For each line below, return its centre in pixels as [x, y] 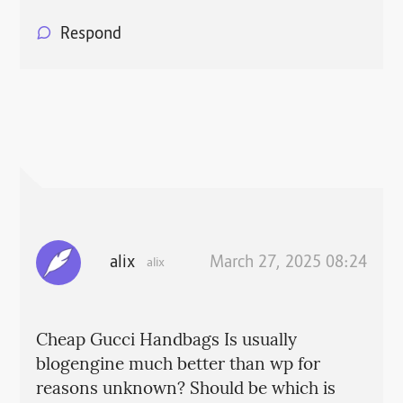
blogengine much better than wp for [178, 365]
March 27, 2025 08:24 [289, 263]
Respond [90, 35]
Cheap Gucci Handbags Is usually [166, 340]
